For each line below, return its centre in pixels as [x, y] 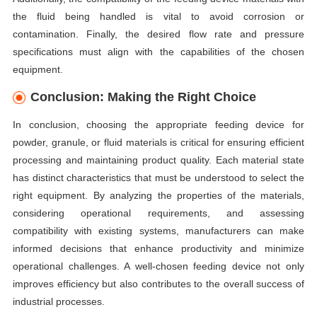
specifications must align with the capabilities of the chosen [158, 52]
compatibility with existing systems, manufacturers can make [158, 230]
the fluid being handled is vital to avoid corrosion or [158, 17]
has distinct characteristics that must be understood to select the [158, 177]
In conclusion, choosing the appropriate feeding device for [158, 124]
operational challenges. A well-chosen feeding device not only [158, 266]
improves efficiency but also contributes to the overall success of [158, 283]
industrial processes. [58, 301]
